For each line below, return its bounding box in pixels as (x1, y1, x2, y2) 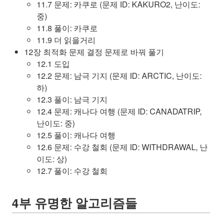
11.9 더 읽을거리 (37, 34, 96, 46)
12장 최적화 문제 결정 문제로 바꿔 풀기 (24, 46, 164, 57)
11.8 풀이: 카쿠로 (37, 22, 98, 34)
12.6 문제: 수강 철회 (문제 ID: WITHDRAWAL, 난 (37, 141, 208, 153)
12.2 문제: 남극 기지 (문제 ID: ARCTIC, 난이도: (37, 70, 202, 81)
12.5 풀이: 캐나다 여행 (37, 129, 115, 141)
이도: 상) (37, 153, 67, 165)
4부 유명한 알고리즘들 (12, 194, 137, 212)
